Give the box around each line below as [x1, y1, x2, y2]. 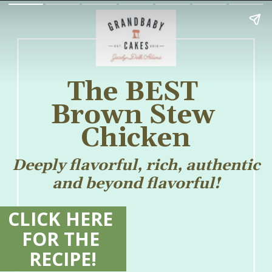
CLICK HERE [8, 205, 114, 231]
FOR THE [21, 225, 100, 251]
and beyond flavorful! [52, 174, 224, 194]
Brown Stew [50, 99, 215, 133]
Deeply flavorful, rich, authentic [12, 156, 260, 176]
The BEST [67, 76, 198, 110]
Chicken [81, 122, 191, 156]
